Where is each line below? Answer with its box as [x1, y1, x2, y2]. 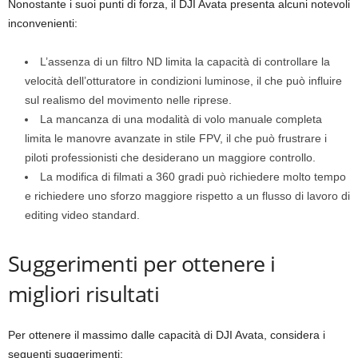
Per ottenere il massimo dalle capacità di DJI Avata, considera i [8, 328, 325, 341]
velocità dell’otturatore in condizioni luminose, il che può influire [25, 74, 342, 87]
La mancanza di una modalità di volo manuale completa [40, 112, 322, 125]
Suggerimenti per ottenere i [8, 248, 276, 278]
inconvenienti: [8, 16, 78, 30]
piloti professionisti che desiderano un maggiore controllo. [25, 150, 316, 164]
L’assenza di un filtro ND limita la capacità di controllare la [40, 54, 330, 68]
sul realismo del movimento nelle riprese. [25, 93, 232, 106]
